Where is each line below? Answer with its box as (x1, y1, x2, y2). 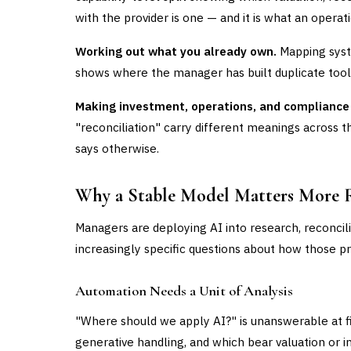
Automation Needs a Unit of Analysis (75, 282, 293, 299)
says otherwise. (75, 140, 159, 156)
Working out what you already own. (75, 43, 277, 59)
